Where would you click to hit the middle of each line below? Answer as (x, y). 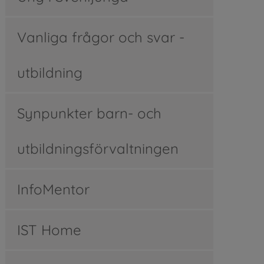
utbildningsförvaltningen (98, 148)
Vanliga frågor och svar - (100, 37)
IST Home (49, 230)
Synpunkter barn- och (89, 113)
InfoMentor (53, 189)
